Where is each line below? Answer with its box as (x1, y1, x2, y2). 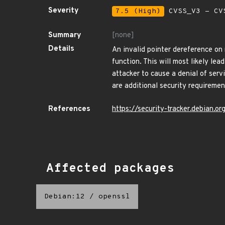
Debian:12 (44, 192, 85, 201)
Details (48, 44, 74, 54)
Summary (48, 31, 81, 40)
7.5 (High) (116, 7, 161, 16)
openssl (98, 192, 130, 201)
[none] (112, 31, 134, 40)
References (48, 104, 90, 114)
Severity (48, 6, 79, 16)
